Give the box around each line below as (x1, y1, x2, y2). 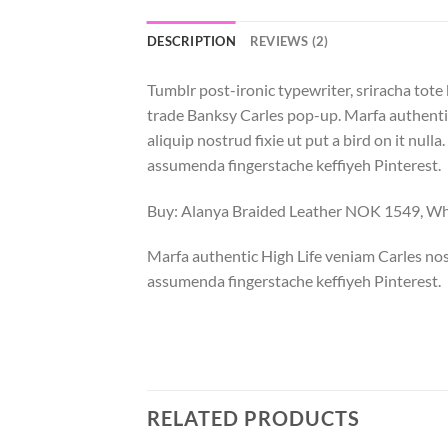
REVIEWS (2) (249, 32, 329, 49)
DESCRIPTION (147, 32, 236, 49)
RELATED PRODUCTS (147, 406, 360, 431)
